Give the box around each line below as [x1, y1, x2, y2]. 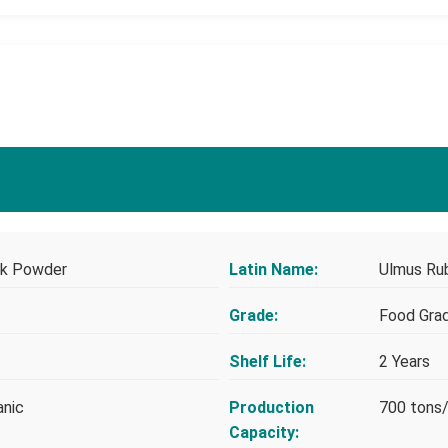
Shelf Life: [229, 351, 306, 371]
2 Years [379, 351, 430, 371]
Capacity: [229, 422, 299, 442]
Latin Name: [229, 259, 318, 279]
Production [229, 397, 314, 417]
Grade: [229, 305, 278, 325]
